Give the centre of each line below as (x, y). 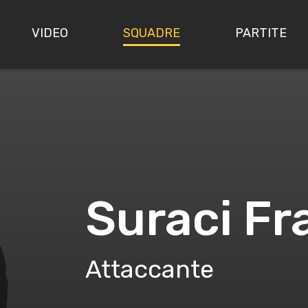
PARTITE (261, 33)
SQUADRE (152, 33)
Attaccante (150, 269)
